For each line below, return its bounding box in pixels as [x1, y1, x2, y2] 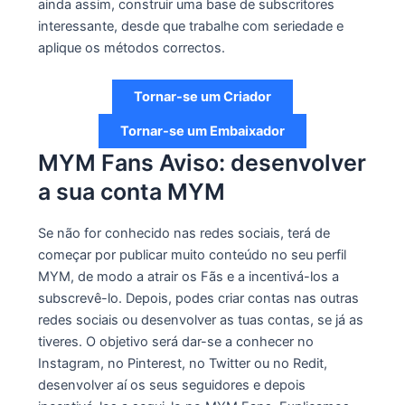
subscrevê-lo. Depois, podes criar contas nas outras [37, 289, 359, 306]
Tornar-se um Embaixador [120, 123, 285, 140]
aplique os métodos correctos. [37, 39, 225, 56]
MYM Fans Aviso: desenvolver [37, 149, 366, 177]
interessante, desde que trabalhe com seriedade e [37, 17, 344, 34]
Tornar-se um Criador [134, 89, 271, 106]
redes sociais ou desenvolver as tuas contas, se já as [37, 311, 363, 328]
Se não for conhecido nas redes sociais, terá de [37, 224, 330, 241]
